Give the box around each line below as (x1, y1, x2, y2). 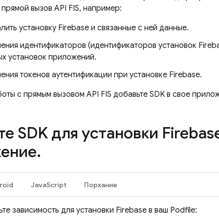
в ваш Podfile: (147, 205, 197, 215)
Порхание (84, 180, 117, 189)
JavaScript (31, 180, 66, 189)
